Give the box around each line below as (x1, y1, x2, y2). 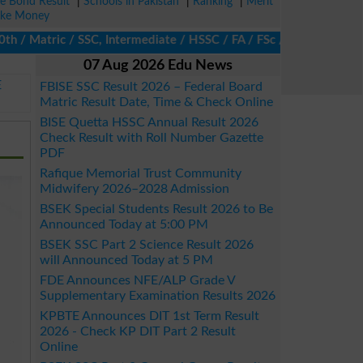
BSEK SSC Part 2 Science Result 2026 (40, 238, 254, 251)
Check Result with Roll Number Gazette (40, 131, 263, 144)
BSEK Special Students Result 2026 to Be (40, 203, 273, 216)
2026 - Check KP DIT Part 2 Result (40, 325, 236, 338)
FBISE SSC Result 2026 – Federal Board (40, 80, 263, 93)
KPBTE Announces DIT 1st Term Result (40, 310, 259, 322)
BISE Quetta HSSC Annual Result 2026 (40, 116, 258, 129)
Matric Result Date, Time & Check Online (40, 96, 273, 109)
